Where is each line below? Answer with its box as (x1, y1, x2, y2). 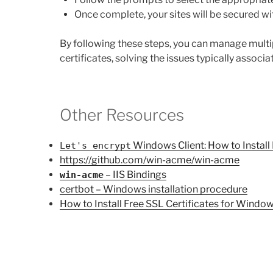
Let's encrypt (60, 140, 131, 151)
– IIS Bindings (104, 168, 166, 180)
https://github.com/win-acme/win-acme (60, 154, 239, 166)
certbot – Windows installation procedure (60, 183, 247, 195)
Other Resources (60, 105, 184, 125)
